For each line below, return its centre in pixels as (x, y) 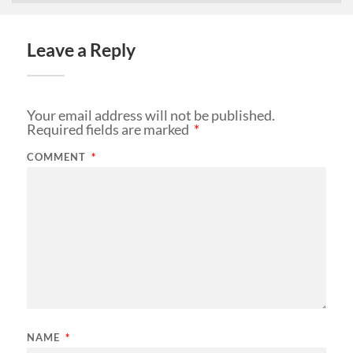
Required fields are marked (109, 129)
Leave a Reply (81, 50)
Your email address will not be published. (150, 115)
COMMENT (58, 157)
